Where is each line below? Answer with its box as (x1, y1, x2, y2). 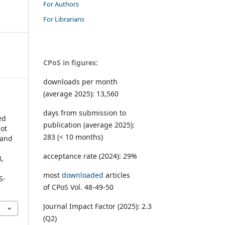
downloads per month (43, 76, 118, 86)
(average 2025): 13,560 (43, 88, 119, 98)
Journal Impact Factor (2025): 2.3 (43, 201, 152, 211)
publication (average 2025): (43, 120, 135, 130)
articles (103, 170, 130, 180)
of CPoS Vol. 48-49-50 (43, 182, 114, 192)
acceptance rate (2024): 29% (43, 151, 137, 161)
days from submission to (43, 107, 126, 118)
